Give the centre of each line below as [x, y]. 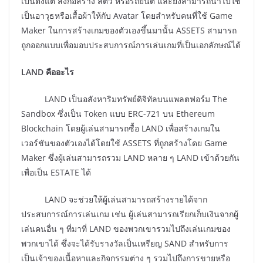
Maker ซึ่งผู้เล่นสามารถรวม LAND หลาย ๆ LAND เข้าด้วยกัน [130, 158]
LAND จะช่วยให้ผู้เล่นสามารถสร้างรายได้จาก [114, 200]
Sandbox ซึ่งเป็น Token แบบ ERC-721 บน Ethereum [118, 114]
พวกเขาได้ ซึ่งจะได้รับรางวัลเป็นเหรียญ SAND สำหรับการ [125, 244]
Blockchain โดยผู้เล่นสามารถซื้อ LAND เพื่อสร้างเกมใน [121, 129]
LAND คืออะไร [48, 72]
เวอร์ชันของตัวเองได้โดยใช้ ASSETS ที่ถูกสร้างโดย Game [124, 143]
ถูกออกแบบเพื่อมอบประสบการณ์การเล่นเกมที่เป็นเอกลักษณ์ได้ [131, 45]
